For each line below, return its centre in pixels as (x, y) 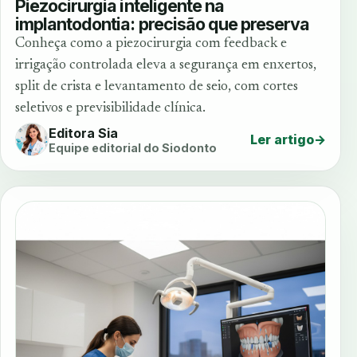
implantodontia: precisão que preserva (163, 24)
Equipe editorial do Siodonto (133, 147)
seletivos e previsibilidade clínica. (110, 109)
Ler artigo (282, 140)
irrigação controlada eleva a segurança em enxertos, (166, 66)
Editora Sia (83, 133)
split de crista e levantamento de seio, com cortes (157, 87)
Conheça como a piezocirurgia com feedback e (151, 44)
